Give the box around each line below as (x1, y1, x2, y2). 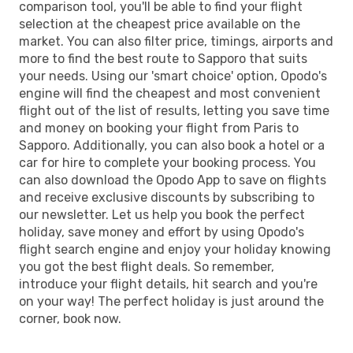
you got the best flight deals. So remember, (19, 258, 274, 274)
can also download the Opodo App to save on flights (19, 172, 326, 188)
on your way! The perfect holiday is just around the (19, 293, 324, 309)
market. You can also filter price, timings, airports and (19, 33, 333, 49)
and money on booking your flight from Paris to (19, 120, 299, 136)
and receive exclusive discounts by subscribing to (19, 189, 314, 205)
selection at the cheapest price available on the (19, 16, 300, 32)
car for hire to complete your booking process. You (19, 154, 316, 170)
